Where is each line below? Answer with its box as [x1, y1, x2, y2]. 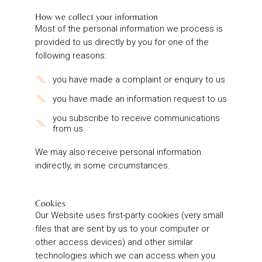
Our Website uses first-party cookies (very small [35, 210, 223, 221]
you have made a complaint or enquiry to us [53, 74, 225, 85]
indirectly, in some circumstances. [35, 160, 170, 171]
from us [53, 123, 83, 135]
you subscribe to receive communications [53, 113, 220, 124]
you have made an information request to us [53, 94, 227, 105]
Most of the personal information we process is [35, 23, 223, 35]
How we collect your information [35, 11, 158, 23]
